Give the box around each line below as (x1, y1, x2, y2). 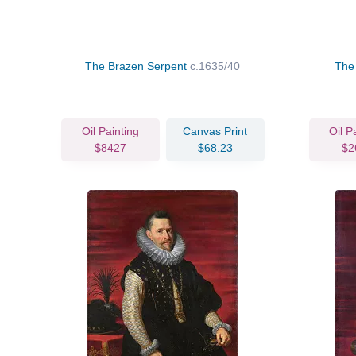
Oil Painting (81, 124, 139, 137)
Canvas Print (183, 124, 248, 137)
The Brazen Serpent (85, 59, 191, 72)
